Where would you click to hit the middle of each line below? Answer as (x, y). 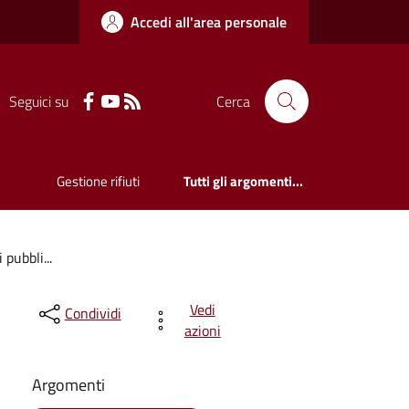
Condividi (93, 314)
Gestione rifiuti (99, 182)
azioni (202, 330)
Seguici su (38, 101)
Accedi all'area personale (209, 22)
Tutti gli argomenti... (244, 182)
